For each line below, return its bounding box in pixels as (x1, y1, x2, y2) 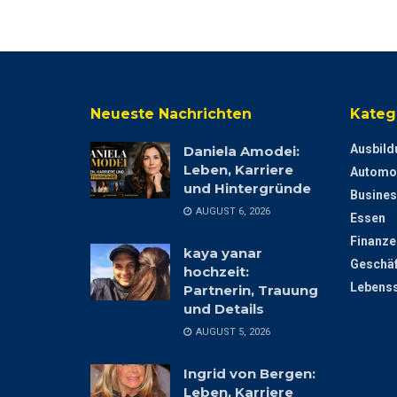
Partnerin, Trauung (183, 281, 318, 299)
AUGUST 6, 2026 (193, 205, 270, 217)
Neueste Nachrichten (90, 105, 252, 122)
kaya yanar (183, 244, 262, 261)
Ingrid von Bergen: (183, 364, 315, 382)
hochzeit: (183, 262, 249, 280)
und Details (183, 300, 264, 317)
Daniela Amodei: (183, 142, 300, 160)
